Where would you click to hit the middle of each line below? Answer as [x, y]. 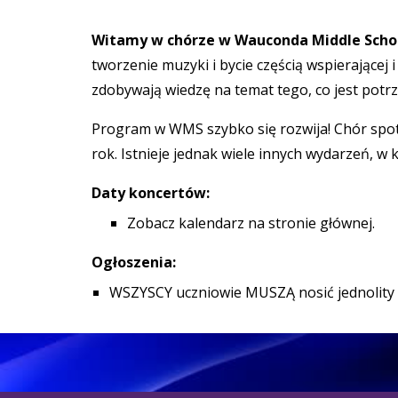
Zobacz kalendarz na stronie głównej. [251, 223]
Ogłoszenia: [133, 262]
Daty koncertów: [150, 193]
